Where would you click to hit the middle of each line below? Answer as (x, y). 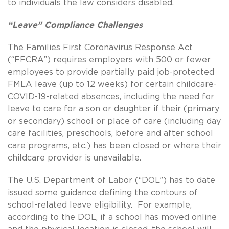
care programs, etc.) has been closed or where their (114, 145)
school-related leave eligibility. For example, (100, 205)
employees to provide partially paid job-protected (111, 72)
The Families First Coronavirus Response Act (100, 47)
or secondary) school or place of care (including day (114, 121)
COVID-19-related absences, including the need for (111, 96)
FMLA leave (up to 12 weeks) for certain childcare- (112, 84)
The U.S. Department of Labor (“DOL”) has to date (111, 180)
